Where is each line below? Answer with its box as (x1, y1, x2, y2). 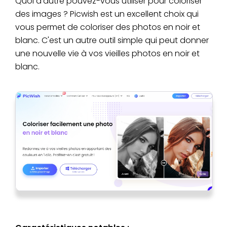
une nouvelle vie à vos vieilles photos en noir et (15, 48, 200, 60)
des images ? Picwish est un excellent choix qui (15, 8, 199, 20)
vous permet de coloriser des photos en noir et (15, 21, 200, 33)
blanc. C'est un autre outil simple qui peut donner (15, 34, 209, 47)
